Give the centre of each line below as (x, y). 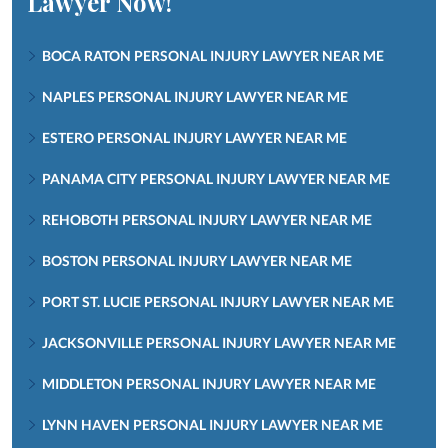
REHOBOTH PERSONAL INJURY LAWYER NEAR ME (207, 219)
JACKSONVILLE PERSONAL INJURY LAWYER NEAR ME (219, 342)
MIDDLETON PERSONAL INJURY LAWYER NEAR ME (209, 383)
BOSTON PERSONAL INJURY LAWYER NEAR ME (197, 260)
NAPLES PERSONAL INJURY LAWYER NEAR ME (195, 96)
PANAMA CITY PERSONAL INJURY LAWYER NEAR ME (216, 178)
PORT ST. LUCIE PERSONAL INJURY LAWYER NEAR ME (218, 301)
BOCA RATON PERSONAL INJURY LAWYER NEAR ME (213, 55)
